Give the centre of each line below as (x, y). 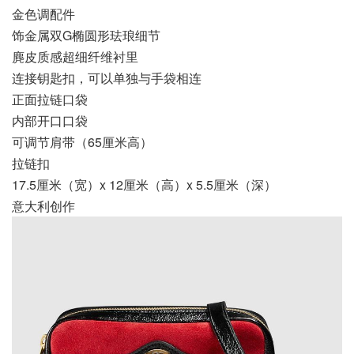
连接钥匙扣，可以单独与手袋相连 (107, 77)
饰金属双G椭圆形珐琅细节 (86, 35)
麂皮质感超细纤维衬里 (75, 56)
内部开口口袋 (50, 120)
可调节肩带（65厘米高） (82, 141)
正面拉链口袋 (50, 99)
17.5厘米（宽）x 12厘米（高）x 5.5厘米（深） (144, 184)
